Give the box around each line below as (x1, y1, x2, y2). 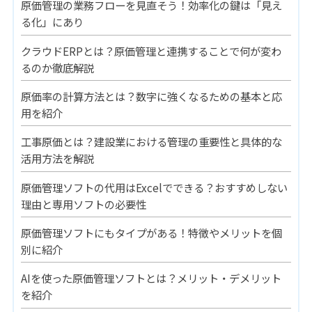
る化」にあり (20, 14, 84, 30)
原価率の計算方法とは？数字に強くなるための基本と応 (20, 88, 282, 104)
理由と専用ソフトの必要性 (20, 196, 146, 212)
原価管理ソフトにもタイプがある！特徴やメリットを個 (20, 225, 282, 241)
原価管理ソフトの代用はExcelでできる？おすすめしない (20, 179, 288, 195)
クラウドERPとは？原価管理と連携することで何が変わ (20, 42, 281, 58)
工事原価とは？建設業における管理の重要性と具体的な (20, 134, 282, 150)
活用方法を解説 (20, 150, 94, 166)
